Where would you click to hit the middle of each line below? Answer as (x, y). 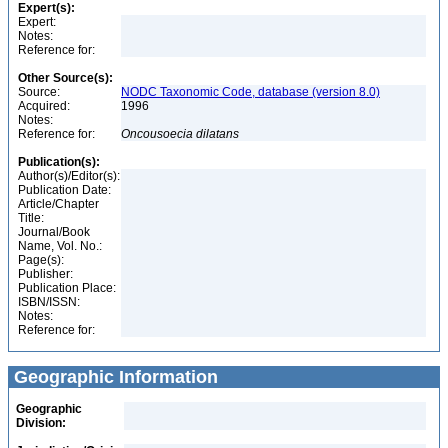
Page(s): (41, 260)
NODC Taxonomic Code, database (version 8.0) (250, 92)
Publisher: (45, 274)
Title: (31, 218)
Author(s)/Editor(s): (69, 176)
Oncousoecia (157, 134)
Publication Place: (67, 288)
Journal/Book (54, 232)
